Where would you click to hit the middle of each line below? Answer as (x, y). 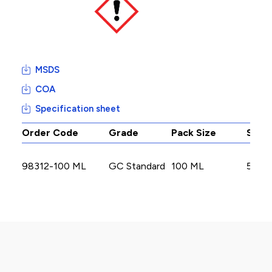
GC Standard (137, 166)
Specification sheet (78, 108)
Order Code (50, 133)
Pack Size (194, 133)
